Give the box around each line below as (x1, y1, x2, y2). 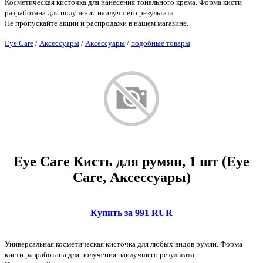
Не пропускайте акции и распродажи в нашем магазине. (5, 18, 188, 28)
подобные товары (131, 38, 190, 48)
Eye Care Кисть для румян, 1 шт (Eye (14, 153, 249, 169)
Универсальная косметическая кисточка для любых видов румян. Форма (5, 239, 242, 248)
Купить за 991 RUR (90, 207, 173, 218)
